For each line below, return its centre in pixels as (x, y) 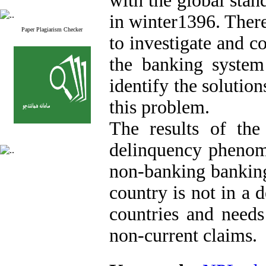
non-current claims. (183, 235)
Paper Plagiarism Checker (52, 29)
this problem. (159, 107)
